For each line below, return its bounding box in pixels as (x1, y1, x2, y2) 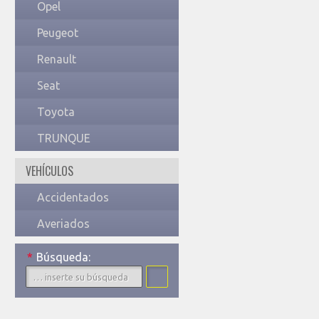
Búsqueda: (36, 251, 90, 263)
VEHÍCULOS (26, 162, 73, 179)
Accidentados (37, 191, 109, 204)
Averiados (37, 217, 90, 230)
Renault (37, 53, 76, 66)
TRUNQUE (37, 132, 90, 145)
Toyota (37, 105, 75, 118)
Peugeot (37, 26, 78, 39)
